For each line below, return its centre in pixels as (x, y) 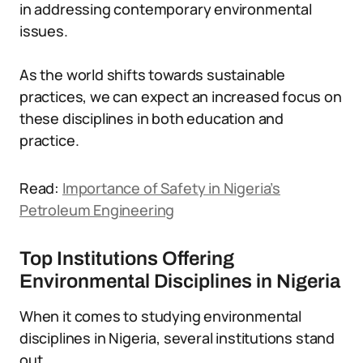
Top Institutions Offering (127, 258)
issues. (44, 31)
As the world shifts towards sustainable (152, 75)
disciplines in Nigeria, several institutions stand (177, 338)
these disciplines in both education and (152, 118)
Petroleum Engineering (97, 210)
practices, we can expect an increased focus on (181, 96)
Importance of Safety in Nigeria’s (171, 188)
